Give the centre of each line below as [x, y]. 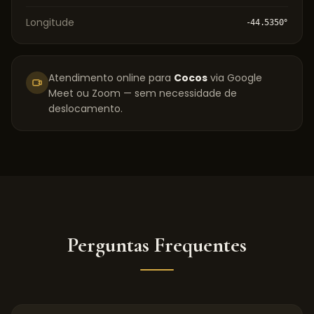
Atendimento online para [111, 78]
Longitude [50, 22]
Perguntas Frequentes [157, 245]
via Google [235, 78]
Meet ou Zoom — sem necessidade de [143, 93]
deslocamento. [86, 109]
